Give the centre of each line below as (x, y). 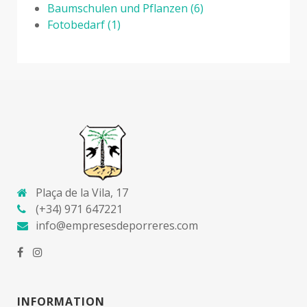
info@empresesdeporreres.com (117, 225)
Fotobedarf (76, 24)
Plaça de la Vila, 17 (82, 192)
